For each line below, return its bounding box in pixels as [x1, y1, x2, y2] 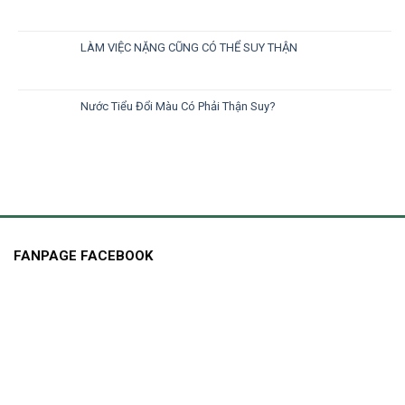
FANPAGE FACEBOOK [14, 247, 153, 264]
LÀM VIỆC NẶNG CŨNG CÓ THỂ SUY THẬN [80, 40, 297, 54]
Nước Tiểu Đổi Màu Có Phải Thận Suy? [80, 99, 276, 113]
